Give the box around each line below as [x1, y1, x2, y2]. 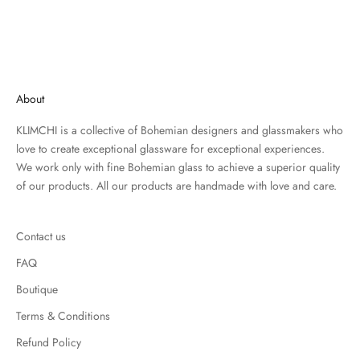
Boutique [16, 281, 58, 298]
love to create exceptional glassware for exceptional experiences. [16, 141, 325, 157]
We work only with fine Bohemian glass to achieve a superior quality [16, 159, 340, 176]
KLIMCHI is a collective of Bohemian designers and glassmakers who [16, 122, 343, 139]
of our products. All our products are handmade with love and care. [16, 178, 337, 194]
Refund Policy [16, 334, 81, 351]
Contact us [16, 228, 66, 245]
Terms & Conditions [16, 308, 110, 325]
